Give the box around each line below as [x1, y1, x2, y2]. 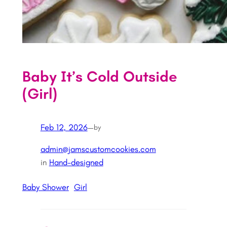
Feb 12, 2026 [40, 122, 88, 133]
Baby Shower [22, 181, 69, 192]
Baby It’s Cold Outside [22, 67, 177, 86]
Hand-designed [49, 157, 103, 168]
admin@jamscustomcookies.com [40, 144, 156, 155]
